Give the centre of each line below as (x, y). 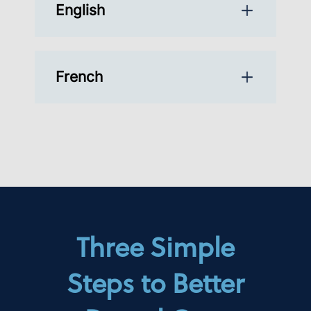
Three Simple (155, 246)
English (81, 10)
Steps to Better (155, 282)
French (79, 77)
